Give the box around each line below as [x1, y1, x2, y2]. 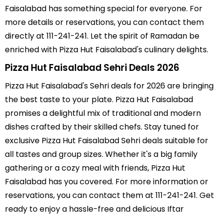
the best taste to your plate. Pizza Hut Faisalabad [5, 94, 193, 106]
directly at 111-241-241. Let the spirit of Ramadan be [5, 30, 199, 42]
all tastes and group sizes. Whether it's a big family [5, 149, 197, 160]
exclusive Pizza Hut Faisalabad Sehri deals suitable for [5, 135, 208, 147]
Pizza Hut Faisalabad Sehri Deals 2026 [5, 61, 179, 75]
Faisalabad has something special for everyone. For [5, 3, 202, 15]
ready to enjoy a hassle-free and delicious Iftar [5, 203, 184, 215]
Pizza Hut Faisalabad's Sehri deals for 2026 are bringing [5, 80, 214, 92]
